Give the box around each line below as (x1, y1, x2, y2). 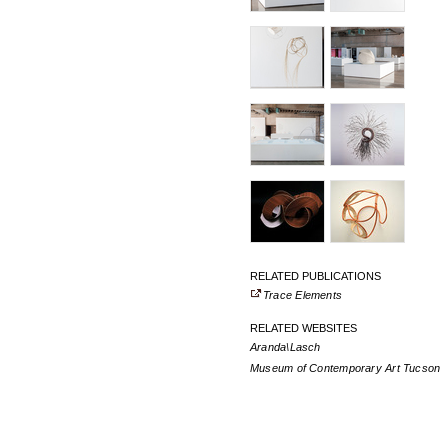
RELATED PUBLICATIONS (250, 270, 381, 282)
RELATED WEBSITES (250, 322, 357, 334)
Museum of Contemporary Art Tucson (250, 362, 441, 374)
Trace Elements (263, 289, 343, 301)
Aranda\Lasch (250, 341, 321, 353)
